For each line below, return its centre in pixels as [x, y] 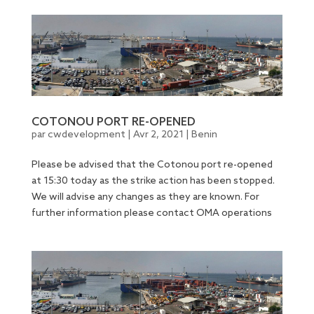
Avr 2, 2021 [158, 135]
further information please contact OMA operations [151, 214]
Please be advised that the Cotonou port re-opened [152, 165]
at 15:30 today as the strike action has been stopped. [153, 182]
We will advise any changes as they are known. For [145, 198]
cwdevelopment [86, 135]
